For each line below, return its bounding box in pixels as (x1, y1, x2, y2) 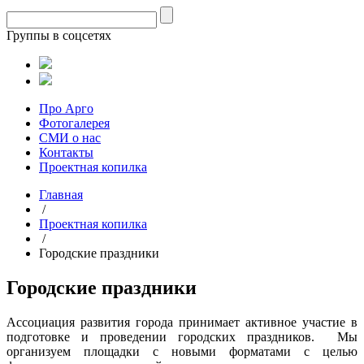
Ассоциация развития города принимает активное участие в (6, 314, 357, 329)
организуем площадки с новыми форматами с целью (6, 344, 357, 358)
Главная (39, 188, 83, 201)
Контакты (39, 145, 93, 159)
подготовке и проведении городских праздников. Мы (6, 329, 357, 344)
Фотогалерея (39, 116, 110, 130)
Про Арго (39, 102, 93, 115)
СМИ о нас (39, 131, 101, 145)
